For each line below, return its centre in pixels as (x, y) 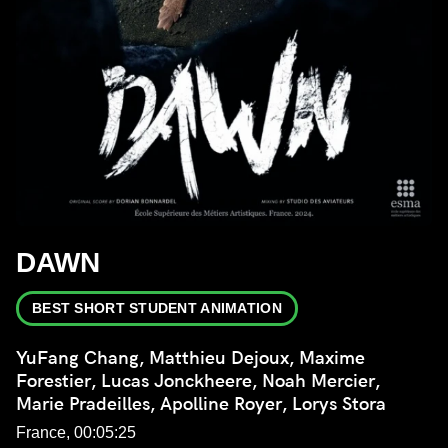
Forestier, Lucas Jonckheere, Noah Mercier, (198, 381)
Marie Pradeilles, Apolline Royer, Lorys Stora (201, 404)
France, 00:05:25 (76, 433)
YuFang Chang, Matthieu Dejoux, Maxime (190, 358)
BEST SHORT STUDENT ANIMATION (157, 308)
